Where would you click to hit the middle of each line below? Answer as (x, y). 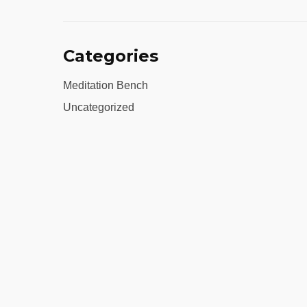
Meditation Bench (106, 85)
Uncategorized (99, 107)
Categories (111, 56)
